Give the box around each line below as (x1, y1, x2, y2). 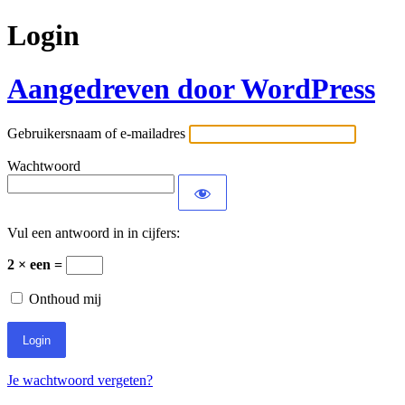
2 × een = (7, 257, 66, 273)
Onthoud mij (29, 291, 101, 307)
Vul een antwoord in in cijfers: (7, 225, 180, 241)
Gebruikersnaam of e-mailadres (7, 126, 185, 142)
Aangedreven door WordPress (7, 71, 375, 105)
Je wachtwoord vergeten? (7, 372, 153, 389)
